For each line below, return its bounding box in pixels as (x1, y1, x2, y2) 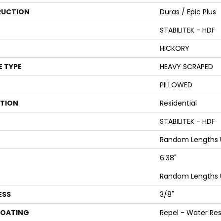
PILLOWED (160, 80, 192, 90)
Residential (160, 98, 197, 108)
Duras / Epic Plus (160, 7, 216, 17)
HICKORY (160, 43, 189, 53)
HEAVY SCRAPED (160, 62, 213, 72)
